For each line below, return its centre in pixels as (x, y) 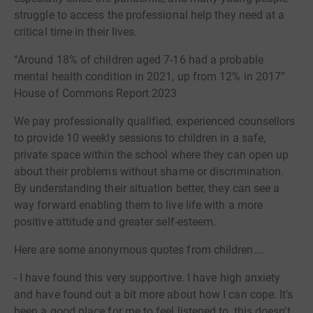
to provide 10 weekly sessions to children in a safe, (140, 138)
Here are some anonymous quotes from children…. (139, 249)
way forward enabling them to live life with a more (138, 205)
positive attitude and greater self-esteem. (115, 221)
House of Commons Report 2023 (96, 93)
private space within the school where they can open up (152, 154)
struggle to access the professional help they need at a (150, 15)
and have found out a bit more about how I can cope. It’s (154, 294)
